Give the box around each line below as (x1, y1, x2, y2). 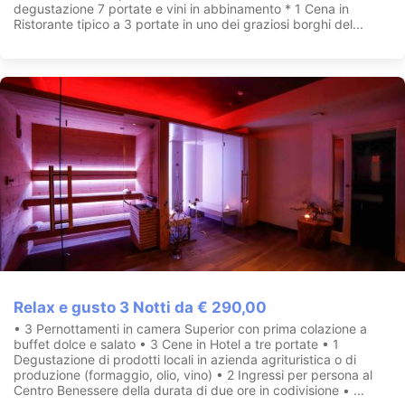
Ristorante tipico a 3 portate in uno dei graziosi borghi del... (14, 15, 363, 32)
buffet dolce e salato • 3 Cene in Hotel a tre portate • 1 (14, 336, 339, 353)
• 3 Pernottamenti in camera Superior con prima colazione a (14, 321, 367, 337)
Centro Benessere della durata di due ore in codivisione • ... (14, 382, 364, 399)
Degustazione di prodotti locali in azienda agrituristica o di (14, 352, 356, 368)
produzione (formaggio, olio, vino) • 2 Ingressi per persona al (14, 367, 372, 383)
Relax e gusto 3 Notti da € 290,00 (14, 298, 267, 317)
